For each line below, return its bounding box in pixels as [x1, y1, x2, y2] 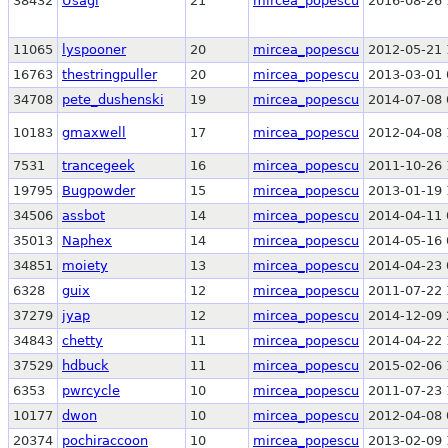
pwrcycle [62, 382, 120, 398]
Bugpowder [62, 182, 135, 198]
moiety [62, 257, 108, 273]
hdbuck [62, 357, 109, 373]
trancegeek [62, 157, 135, 173]
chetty [62, 332, 103, 348]
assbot [62, 207, 105, 223]
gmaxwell [62, 124, 126, 140]
